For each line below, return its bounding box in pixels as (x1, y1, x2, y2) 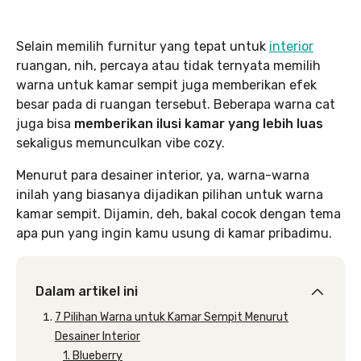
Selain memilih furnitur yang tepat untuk (16, 39, 269, 54)
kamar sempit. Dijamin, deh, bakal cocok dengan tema (16, 206, 341, 222)
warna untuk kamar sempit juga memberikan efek (16, 77, 317, 93)
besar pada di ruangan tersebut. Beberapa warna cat (16, 97, 335, 112)
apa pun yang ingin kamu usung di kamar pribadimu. (16, 226, 332, 241)
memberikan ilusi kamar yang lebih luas (71, 116, 323, 131)
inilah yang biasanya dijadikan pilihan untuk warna (16, 187, 323, 202)
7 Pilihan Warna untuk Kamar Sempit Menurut (55, 310, 288, 324)
